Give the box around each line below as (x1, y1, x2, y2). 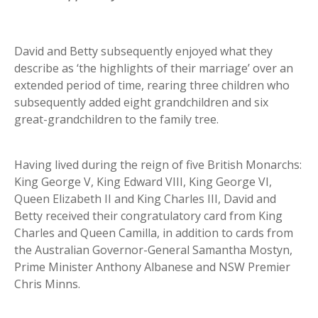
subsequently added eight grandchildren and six (14, 94, 268, 110)
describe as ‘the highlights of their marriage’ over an (14, 60, 293, 76)
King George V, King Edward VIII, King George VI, (14, 173, 272, 190)
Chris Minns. (14, 275, 80, 292)
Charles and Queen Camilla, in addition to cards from (14, 224, 293, 241)
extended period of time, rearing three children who (14, 77, 290, 93)
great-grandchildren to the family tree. (14, 111, 219, 127)
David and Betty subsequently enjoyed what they (14, 43, 273, 59)
